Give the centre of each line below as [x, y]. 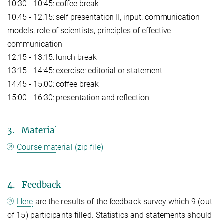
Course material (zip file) [60, 147]
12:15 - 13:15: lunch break [52, 57]
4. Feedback [34, 185]
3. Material [32, 131]
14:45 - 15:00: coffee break [53, 84]
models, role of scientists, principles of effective [89, 31]
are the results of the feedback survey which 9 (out [122, 202]
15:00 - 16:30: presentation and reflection [78, 98]
